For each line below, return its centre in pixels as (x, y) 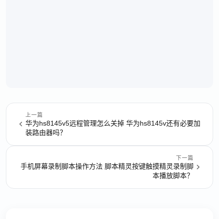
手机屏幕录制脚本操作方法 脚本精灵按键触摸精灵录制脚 (107, 166)
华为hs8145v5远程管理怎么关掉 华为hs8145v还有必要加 (113, 123)
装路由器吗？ (46, 132)
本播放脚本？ (173, 175)
